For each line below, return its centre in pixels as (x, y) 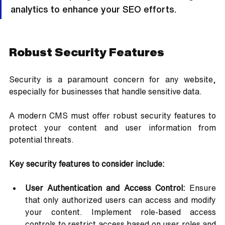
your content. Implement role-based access (121, 212)
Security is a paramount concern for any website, (113, 80)
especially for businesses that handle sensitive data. (106, 92)
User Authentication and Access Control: (105, 188)
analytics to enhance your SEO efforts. (93, 9)
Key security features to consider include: (87, 164)
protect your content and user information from (113, 128)
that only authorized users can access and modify (121, 200)
